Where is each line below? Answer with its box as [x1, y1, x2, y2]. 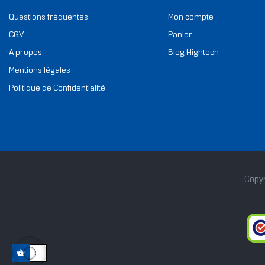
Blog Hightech [167, 49, 219, 57]
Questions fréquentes [9, 13, 88, 21]
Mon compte [167, 13, 214, 21]
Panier [167, 31, 192, 39]
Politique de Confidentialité [9, 84, 105, 92]
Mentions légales [9, 66, 70, 75]
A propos [9, 49, 42, 57]
